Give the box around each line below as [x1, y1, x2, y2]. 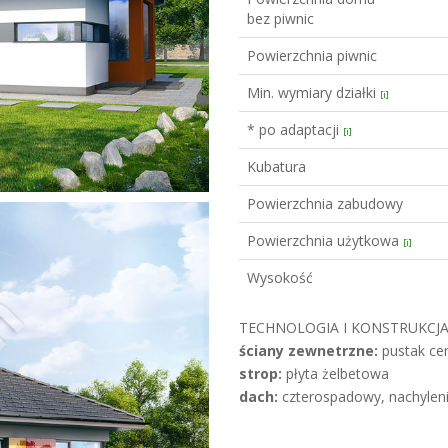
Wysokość [247, 268, 313, 287]
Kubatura [247, 157, 306, 176]
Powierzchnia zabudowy [247, 194, 403, 213]
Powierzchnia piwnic [247, 46, 377, 65]
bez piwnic [247, 9, 314, 28]
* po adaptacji [247, 120, 343, 139]
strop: [239, 364, 282, 383]
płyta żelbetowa [282, 364, 389, 383]
